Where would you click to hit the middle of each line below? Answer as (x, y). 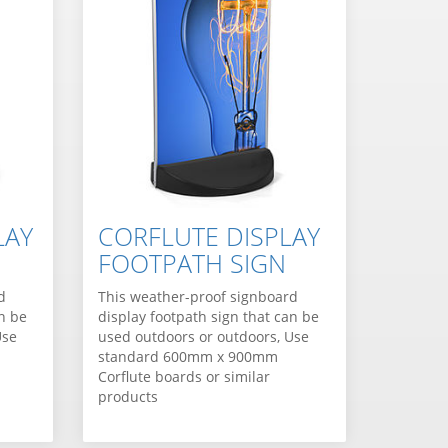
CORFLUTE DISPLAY (209, 236)
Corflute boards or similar (184, 377)
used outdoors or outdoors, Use (204, 337)
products (128, 397)
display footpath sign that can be (209, 317)
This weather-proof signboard (198, 297)
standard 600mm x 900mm (188, 357)
